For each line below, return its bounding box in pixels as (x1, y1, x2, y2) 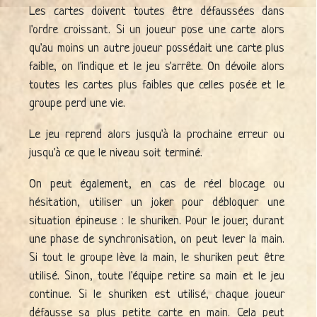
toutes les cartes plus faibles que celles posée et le (29, 79, 284, 93)
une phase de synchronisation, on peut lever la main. (29, 233, 284, 247)
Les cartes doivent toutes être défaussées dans (29, 5, 284, 19)
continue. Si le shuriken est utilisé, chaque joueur (29, 288, 284, 302)
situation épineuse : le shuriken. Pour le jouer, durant (29, 214, 284, 229)
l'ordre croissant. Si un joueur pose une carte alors (29, 23, 284, 38)
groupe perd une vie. (29, 97, 125, 111)
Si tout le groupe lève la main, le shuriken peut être (29, 251, 284, 265)
